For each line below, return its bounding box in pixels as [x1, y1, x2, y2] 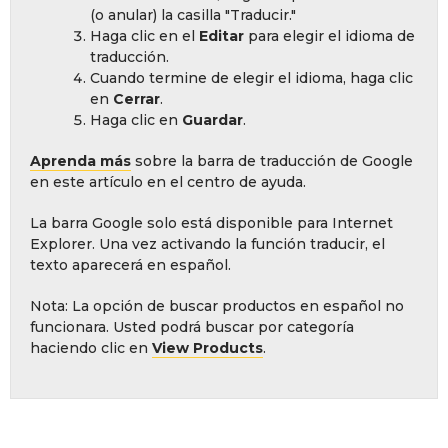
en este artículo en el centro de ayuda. [30, 173, 306, 192]
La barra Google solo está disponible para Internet [30, 214, 393, 233]
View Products [152, 339, 263, 358]
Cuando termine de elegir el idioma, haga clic [90, 69, 413, 88]
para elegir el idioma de [244, 27, 415, 46]
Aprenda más [30, 152, 131, 171]
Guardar [182, 111, 243, 130]
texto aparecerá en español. [30, 256, 231, 275]
